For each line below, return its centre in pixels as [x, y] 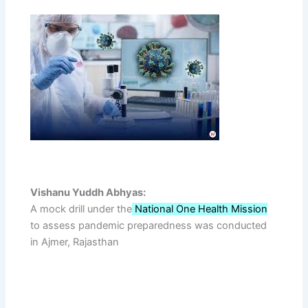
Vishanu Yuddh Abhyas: [88, 193]
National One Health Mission [200, 209]
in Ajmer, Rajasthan [75, 242]
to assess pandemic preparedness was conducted [149, 226]
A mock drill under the [81, 209]
